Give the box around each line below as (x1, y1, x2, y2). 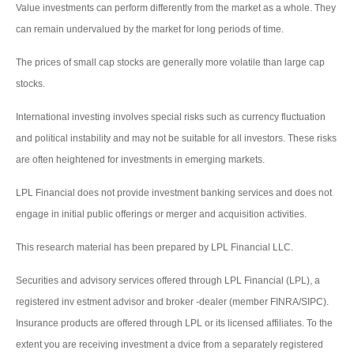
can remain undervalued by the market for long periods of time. (16, 23, 284, 35)
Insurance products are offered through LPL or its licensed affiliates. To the (16, 317, 333, 329)
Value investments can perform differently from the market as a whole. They (16, 2, 336, 13)
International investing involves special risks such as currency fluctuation (16, 111, 326, 122)
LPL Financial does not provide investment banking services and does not (16, 186, 332, 198)
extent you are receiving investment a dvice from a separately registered (16, 338, 323, 350)
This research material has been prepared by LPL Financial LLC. (16, 241, 293, 253)
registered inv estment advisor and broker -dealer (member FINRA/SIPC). (16, 296, 329, 307)
